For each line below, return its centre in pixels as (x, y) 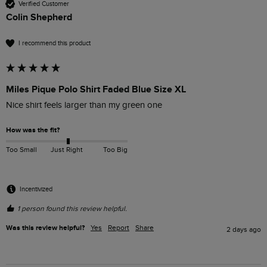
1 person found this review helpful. (72, 209)
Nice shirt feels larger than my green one (84, 105)
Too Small (21, 149)
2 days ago (244, 230)
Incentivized (36, 189)
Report (119, 228)
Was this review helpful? (45, 228)
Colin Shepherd (39, 18)
